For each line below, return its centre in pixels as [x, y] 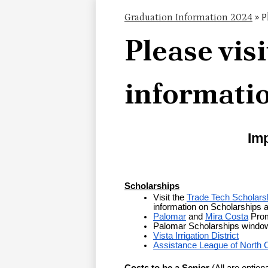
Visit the [170, 198]
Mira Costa [227, 217]
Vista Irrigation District [196, 236]
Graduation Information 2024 [188, 18]
